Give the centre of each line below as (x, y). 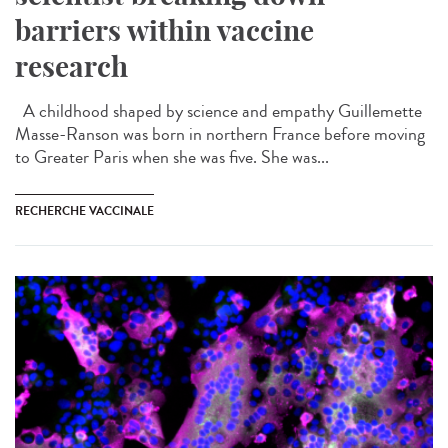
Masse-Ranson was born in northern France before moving (220, 133)
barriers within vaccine (164, 30)
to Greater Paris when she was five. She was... (172, 156)
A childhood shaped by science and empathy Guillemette (218, 110)
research (71, 66)
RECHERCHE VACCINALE (84, 210)
